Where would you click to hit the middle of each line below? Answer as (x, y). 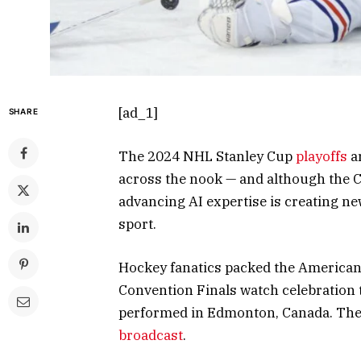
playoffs (322, 156)
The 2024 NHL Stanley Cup (207, 156)
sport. (137, 224)
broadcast (151, 335)
